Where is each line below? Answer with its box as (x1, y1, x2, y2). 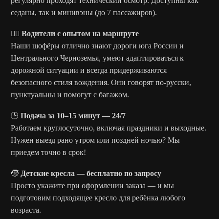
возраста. (11, 205, 42, 214)
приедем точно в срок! (11, 148, 87, 156)
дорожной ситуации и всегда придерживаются (11, 66, 167, 74)
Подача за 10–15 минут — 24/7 (21, 111, 126, 120)
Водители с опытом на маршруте (22, 29, 139, 38)
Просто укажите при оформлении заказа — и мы (11, 181, 175, 190)
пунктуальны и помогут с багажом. (11, 90, 130, 99)
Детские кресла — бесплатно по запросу (21, 169, 162, 177)
